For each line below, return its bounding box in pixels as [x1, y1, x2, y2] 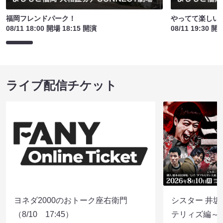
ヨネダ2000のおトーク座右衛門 [14, 196, 127, 205]
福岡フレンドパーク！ [6, 14, 76, 23]
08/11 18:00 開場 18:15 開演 [6, 24, 97, 33]
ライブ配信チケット [6, 79, 117, 93]
